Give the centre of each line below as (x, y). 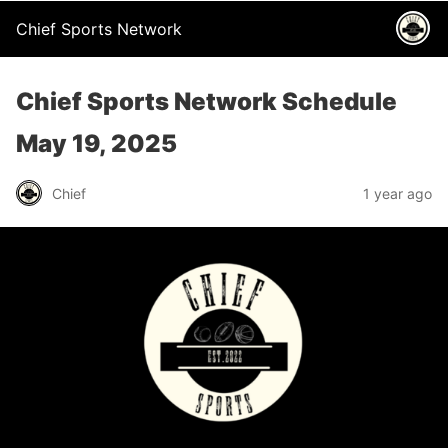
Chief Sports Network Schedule (206, 101)
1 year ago (397, 193)
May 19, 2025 (96, 143)
